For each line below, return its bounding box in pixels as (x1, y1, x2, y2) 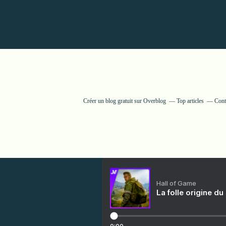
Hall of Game (156, 179, 196, 187)
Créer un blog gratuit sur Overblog (83, 97, 166, 104)
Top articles (176, 97, 204, 104)
